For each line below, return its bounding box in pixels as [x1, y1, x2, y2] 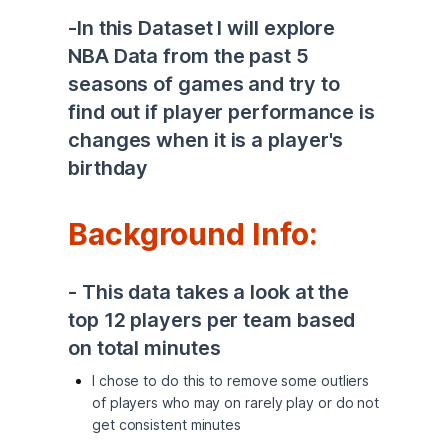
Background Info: [68, 216, 325, 252]
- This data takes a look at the [68, 280, 350, 304]
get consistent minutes [92, 416, 242, 433]
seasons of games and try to [68, 72, 340, 96]
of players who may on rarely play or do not [92, 394, 380, 411]
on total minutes [68, 336, 226, 360]
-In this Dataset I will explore [68, 16, 336, 40]
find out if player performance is [68, 100, 376, 124]
